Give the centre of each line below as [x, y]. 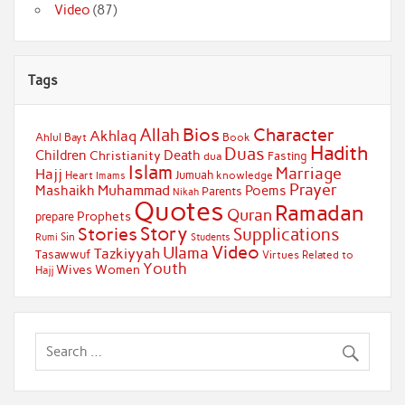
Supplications [286, 234]
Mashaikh [65, 190]
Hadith [339, 153]
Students [210, 236]
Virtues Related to [307, 254]
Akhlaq [113, 136]
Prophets [104, 216]
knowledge [244, 175]
